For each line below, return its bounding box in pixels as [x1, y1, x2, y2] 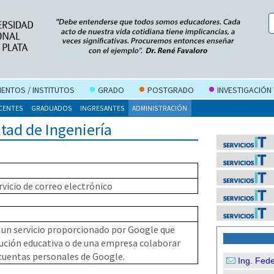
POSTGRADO [147, 84, 194, 95]
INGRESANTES [80, 103, 125, 113]
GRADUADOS [31, 103, 72, 113]
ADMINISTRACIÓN [132, 103, 188, 113]
